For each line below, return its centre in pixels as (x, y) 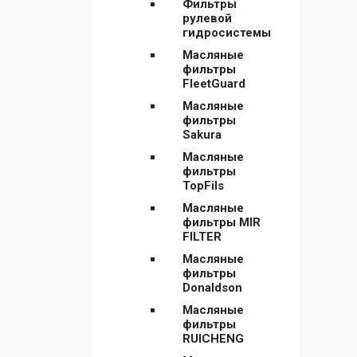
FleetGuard (214, 84)
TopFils (203, 186)
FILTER (202, 237)
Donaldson (212, 288)
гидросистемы (227, 33)
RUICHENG (213, 339)
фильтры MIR (222, 222)
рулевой (207, 18)
